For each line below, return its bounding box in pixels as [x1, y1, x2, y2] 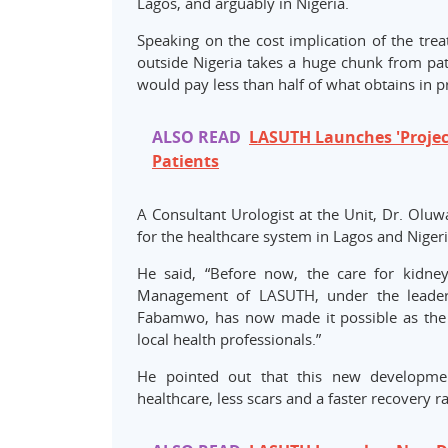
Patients [152, 150, 219, 173]
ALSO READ [152, 126, 241, 149]
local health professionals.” [137, 329, 321, 350]
